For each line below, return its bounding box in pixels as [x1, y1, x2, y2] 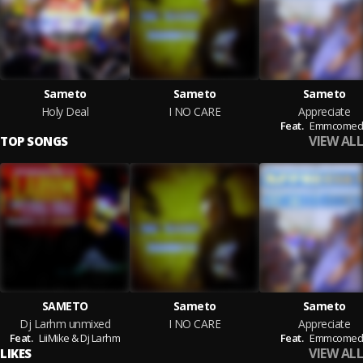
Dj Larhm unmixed [19, 316, 110, 331]
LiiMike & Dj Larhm [39, 331, 121, 345]
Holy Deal [41, 104, 89, 119]
